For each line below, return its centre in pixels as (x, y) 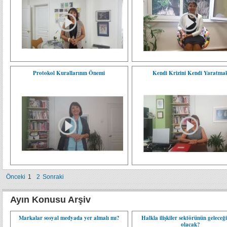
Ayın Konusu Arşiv (50, 200)
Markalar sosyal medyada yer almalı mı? (69, 218)
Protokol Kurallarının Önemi (69, 73)
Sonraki (53, 177)
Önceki (16, 177)
